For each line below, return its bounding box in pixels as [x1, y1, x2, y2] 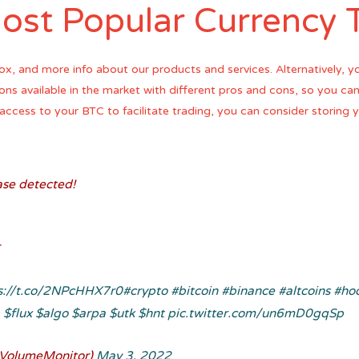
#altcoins [278, 284, 331, 299]
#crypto [123, 284, 168, 299]
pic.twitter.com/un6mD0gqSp [167, 306, 345, 321]
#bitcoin [171, 284, 219, 299]
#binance [221, 284, 276, 299]
